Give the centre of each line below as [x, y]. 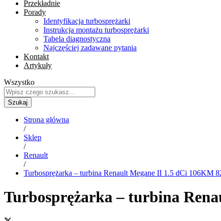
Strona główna [46, 119]
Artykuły [38, 65]
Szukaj [18, 102]
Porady [35, 12]
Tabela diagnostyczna [77, 38]
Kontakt [36, 56]
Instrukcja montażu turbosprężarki [96, 30]
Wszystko [19, 82]
